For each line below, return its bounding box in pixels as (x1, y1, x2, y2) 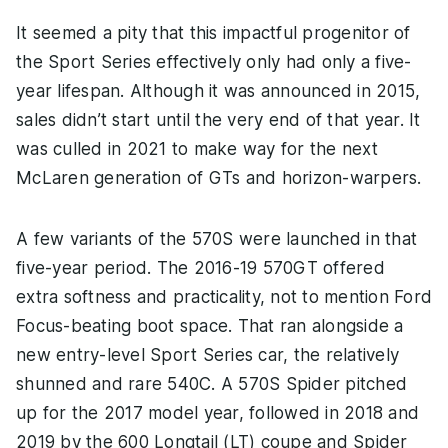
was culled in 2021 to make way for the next (16, 138, 378, 159)
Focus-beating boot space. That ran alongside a (16, 315, 404, 336)
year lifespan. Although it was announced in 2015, (16, 80, 421, 101)
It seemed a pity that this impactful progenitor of (16, 22, 411, 43)
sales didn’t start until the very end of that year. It (16, 109, 421, 130)
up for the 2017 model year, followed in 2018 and (16, 402, 419, 423)
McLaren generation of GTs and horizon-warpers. (16, 167, 422, 188)
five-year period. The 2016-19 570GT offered (16, 257, 385, 278)
